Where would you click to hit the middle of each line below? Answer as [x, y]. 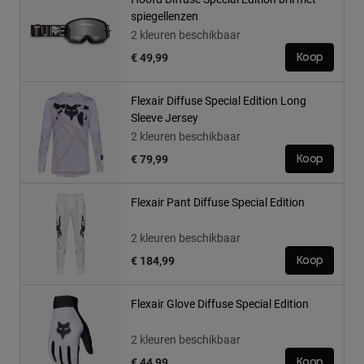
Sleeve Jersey [165, 118]
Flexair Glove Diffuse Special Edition [220, 304]
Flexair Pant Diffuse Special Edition [218, 202]
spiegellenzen [165, 16]
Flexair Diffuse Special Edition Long [219, 101]
